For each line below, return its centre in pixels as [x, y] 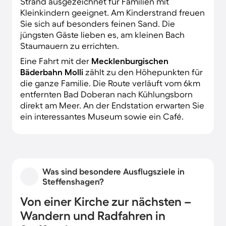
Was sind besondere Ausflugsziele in [114, 171]
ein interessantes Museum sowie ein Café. [102, 116]
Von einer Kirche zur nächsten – [106, 201]
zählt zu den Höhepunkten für [144, 72]
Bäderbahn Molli [53, 72]
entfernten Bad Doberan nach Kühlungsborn [106, 94]
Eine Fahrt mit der [56, 61]
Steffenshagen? [73, 181]
